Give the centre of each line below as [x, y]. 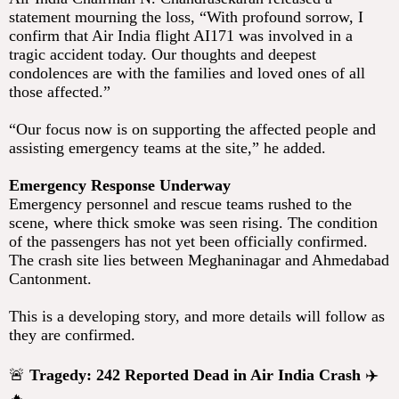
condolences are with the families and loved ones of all [187, 73]
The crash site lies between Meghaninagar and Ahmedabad [199, 261]
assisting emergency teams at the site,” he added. [167, 148]
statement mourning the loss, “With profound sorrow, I [186, 17]
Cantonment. [50, 279]
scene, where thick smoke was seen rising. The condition [193, 223]
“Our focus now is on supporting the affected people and [192, 130]
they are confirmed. [72, 335]
